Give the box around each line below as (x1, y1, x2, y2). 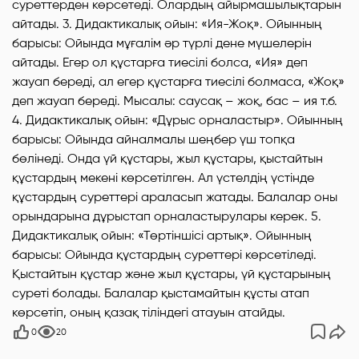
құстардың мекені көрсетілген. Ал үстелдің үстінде (12, 170, 314, 185)
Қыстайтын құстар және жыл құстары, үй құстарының (12, 266, 331, 281)
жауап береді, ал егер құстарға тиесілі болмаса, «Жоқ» (12, 74, 345, 89)
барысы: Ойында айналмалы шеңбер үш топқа (12, 131, 295, 147)
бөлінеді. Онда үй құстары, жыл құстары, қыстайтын (12, 151, 323, 166)
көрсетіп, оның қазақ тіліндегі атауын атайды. (12, 305, 285, 320)
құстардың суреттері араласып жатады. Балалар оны (12, 189, 337, 204)
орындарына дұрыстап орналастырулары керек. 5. (12, 208, 321, 224)
